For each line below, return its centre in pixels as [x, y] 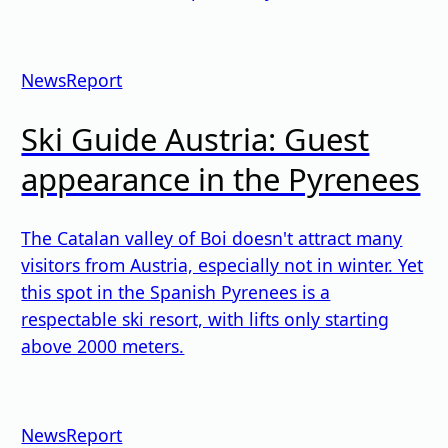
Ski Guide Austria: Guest [195, 139]
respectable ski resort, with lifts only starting [205, 318]
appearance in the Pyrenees [221, 179]
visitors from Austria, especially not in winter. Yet [222, 264]
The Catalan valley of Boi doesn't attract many [212, 237]
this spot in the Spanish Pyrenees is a [176, 291]
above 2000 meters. [103, 345]
